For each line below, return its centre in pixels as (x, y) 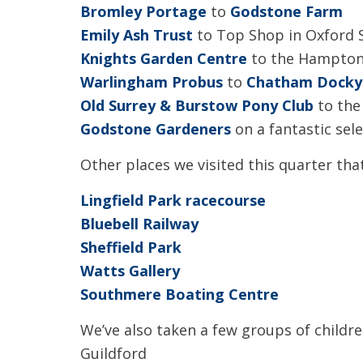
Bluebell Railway (139, 224)
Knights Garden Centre (164, 58)
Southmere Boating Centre (179, 294)
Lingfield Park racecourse (173, 200)
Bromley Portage (143, 11)
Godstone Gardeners (156, 129)
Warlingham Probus (152, 82)
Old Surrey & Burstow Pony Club (197, 105)
